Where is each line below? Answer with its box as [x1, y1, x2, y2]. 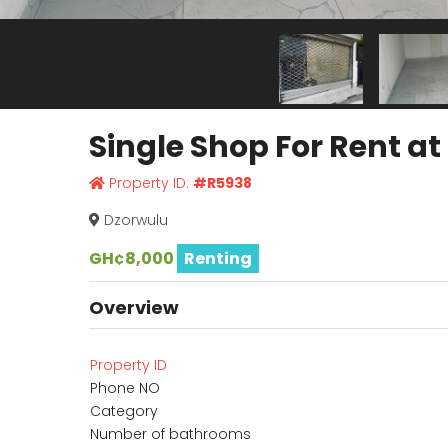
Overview [88, 295, 179, 320]
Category [89, 401, 158, 421]
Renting [183, 247, 252, 270]
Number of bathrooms [89, 424, 251, 444]
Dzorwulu [99, 210, 168, 230]
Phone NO [89, 378, 160, 398]
